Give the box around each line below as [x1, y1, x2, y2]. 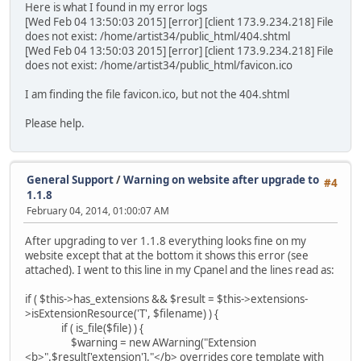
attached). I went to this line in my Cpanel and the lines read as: [25, 263, 334, 278]
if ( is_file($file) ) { [25, 321, 143, 336]
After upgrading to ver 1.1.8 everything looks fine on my [25, 234, 306, 249]
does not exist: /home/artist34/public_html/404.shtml [25, 28, 290, 44]
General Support [27, 172, 114, 187]
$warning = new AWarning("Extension [25, 335, 256, 351]
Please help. [25, 115, 85, 131]
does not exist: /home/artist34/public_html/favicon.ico [25, 57, 293, 73]
